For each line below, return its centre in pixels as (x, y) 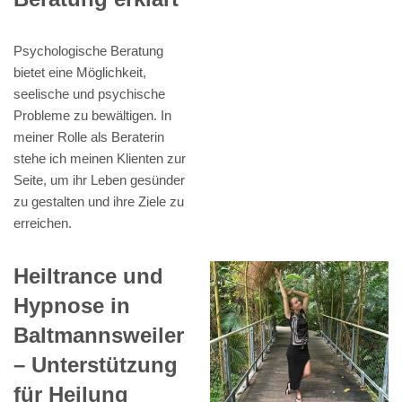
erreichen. (43, 223)
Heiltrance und (88, 276)
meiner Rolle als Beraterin (89, 137)
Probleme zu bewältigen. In (92, 116)
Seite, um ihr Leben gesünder (99, 180)
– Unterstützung (96, 365)
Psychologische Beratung (88, 51)
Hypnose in (72, 306)
